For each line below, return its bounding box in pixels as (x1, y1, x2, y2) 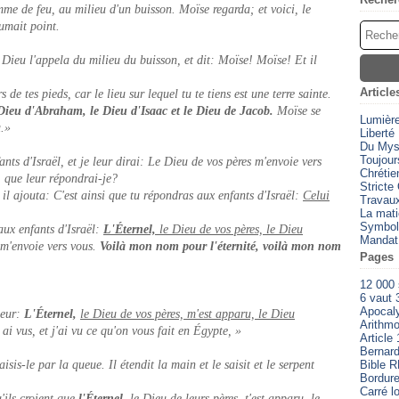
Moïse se (277, 104, 321, 118)
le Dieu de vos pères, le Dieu (156, 223, 303, 236)
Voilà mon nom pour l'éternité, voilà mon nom (100, 240, 341, 253)
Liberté (360, 126, 395, 140)
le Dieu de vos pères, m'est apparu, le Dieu (80, 307, 295, 321)
